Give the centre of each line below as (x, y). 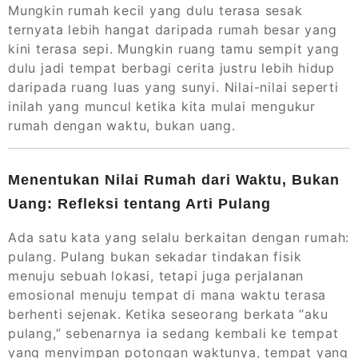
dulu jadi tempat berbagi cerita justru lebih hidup (171, 68)
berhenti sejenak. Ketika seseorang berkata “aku (168, 314)
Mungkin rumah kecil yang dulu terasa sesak (155, 11)
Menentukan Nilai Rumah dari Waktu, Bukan (174, 180)
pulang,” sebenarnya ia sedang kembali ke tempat (173, 334)
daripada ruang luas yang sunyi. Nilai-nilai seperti (173, 88)
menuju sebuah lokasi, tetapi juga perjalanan (156, 276)
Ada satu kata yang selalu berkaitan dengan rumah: (179, 238)
